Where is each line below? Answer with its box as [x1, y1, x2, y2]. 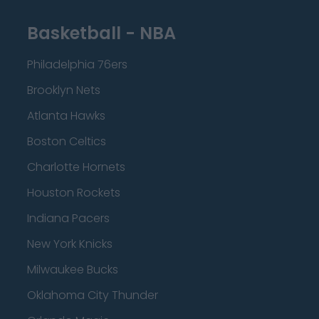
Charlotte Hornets [27, 159, 125, 175]
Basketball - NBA [27, 21, 176, 45]
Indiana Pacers [27, 210, 110, 226]
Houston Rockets [27, 184, 120, 201]
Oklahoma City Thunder [27, 287, 158, 303]
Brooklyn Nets [27, 82, 100, 98]
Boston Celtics [27, 133, 106, 150]
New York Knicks [27, 236, 113, 252]
